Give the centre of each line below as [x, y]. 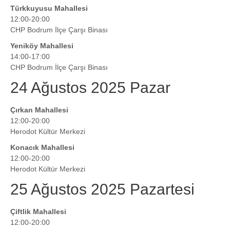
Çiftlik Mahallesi [38, 212]
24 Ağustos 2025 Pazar [90, 88]
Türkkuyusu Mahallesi [49, 8]
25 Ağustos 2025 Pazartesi [102, 189]
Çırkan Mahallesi [39, 110]
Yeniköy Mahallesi [42, 46]
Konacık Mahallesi [42, 148]
